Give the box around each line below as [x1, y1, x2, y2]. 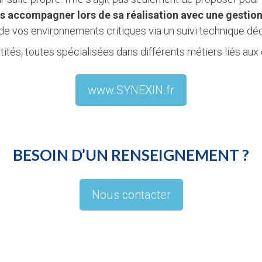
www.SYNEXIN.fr [88, 82, 174, 97]
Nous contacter [91, 187, 171, 202]
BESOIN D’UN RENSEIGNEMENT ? [13, 145, 249, 164]
